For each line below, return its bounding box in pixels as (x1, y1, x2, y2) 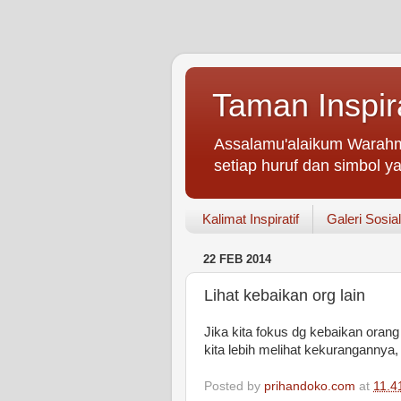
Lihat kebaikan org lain (204, 286, 365, 304)
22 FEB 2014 (203, 252, 271, 267)
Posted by (204, 379, 264, 393)
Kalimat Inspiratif (201, 211, 299, 227)
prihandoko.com (264, 379, 355, 393)
